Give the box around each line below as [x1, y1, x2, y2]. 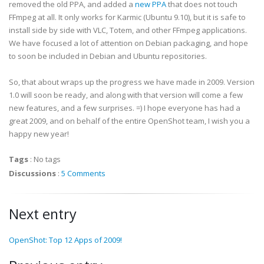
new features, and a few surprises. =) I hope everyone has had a [9, 103, 240, 113]
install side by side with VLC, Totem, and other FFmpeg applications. [9, 25, 247, 35]
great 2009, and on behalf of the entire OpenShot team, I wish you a [9, 115, 250, 126]
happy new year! [9, 128, 69, 139]
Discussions [9, 168, 56, 179]
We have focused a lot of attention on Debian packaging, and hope [9, 38, 248, 48]
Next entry [9, 204, 77, 223]
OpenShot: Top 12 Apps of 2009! [9, 235, 122, 245]
